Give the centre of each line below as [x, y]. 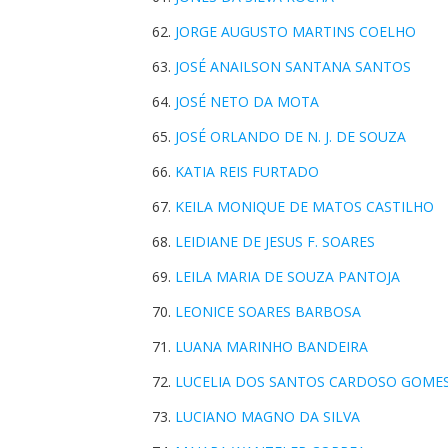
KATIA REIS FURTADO [247, 171]
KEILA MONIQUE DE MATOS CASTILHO [304, 206]
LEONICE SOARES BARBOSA [268, 311]
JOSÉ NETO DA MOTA [247, 101]
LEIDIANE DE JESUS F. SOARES [275, 241]
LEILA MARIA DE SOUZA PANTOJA [287, 276]
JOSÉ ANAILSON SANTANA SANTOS [293, 66]
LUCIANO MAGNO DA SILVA [267, 416]
